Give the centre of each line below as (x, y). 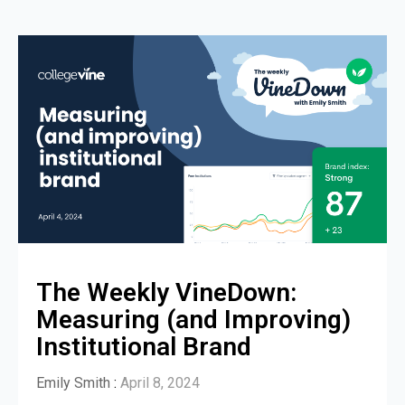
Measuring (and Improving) (193, 319)
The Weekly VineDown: (166, 292)
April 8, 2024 (160, 382)
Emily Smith (73, 382)
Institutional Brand (144, 346)
